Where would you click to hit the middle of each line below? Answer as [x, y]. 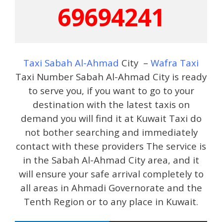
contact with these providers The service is [111, 146]
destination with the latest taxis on [111, 104]
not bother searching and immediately [111, 132]
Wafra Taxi [175, 62]
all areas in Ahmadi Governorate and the [111, 187]
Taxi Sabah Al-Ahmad [71, 62]
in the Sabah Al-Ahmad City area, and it [111, 160]
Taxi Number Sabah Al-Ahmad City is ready [111, 76]
